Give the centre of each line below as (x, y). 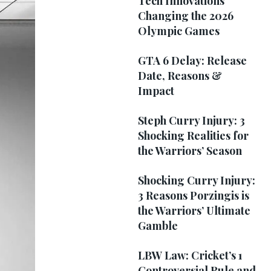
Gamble (158, 225)
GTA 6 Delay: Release (192, 60)
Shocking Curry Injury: (196, 180)
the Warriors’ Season (190, 150)
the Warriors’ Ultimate (194, 210)
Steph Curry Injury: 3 (191, 120)
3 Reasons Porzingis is (193, 195)
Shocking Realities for (193, 135)
